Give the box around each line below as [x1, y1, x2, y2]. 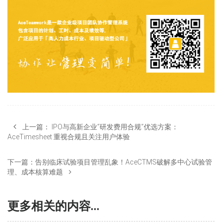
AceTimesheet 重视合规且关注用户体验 [7, 132, 130, 141]
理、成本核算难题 [7, 167, 63, 176]
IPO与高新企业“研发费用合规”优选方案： [52, 122, 178, 131]
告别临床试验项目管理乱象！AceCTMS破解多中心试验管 [35, 158, 212, 166]
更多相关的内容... [7, 199, 100, 213]
